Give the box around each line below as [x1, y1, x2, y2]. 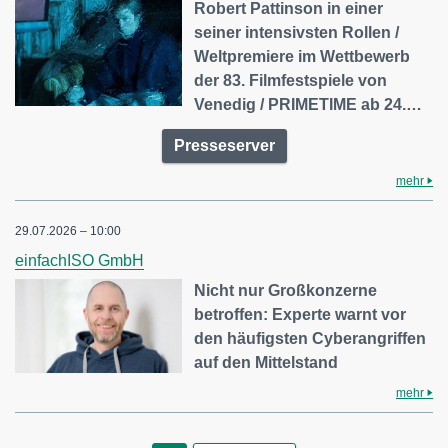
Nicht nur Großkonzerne [194, 281, 378, 299]
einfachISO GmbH [15, 251, 144, 269]
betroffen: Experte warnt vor [194, 305, 407, 323]
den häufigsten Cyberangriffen [194, 329, 427, 347]
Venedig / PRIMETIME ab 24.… [194, 95, 423, 113]
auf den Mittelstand [194, 353, 339, 371]
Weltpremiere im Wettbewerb [194, 47, 411, 65]
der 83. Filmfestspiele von [194, 71, 388, 89]
